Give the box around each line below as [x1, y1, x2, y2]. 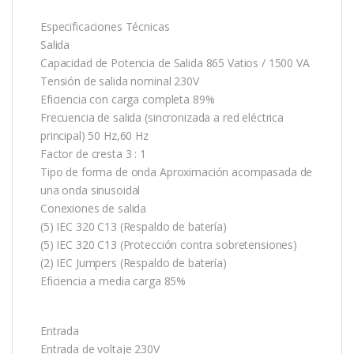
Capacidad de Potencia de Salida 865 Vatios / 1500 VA [40, 55, 310, 70]
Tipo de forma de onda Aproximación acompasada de [40, 164, 313, 179]
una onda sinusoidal [40, 182, 141, 198]
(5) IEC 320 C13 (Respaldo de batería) [40, 218, 227, 234]
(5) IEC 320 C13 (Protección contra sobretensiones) [40, 236, 297, 252]
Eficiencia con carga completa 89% [40, 91, 215, 107]
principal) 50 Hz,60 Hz [40, 127, 149, 143]
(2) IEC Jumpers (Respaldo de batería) [40, 254, 227, 270]
